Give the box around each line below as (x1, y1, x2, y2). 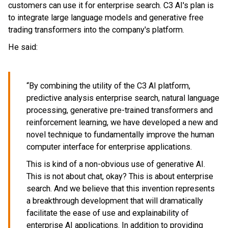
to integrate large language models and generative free (8, 13, 204, 22)
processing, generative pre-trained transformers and (26, 105, 213, 115)
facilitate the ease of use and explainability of (26, 208, 189, 218)
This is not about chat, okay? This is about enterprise (26, 172, 213, 181)
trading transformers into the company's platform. (8, 25, 184, 35)
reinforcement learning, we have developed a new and (26, 118, 218, 127)
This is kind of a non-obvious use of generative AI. (26, 159, 205, 169)
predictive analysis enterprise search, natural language (26, 93, 219, 103)
